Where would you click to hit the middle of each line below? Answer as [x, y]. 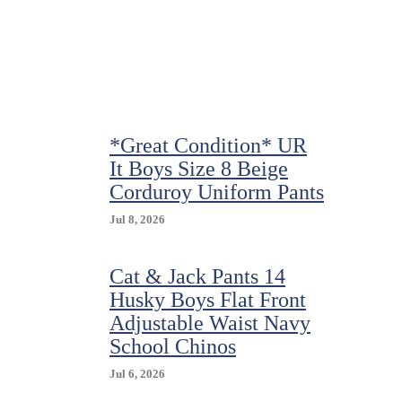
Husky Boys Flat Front [208, 300]
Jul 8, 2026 [137, 219]
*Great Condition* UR [208, 145]
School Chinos [173, 346]
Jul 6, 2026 [137, 374]
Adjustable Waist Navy [210, 323]
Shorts [214, 34]
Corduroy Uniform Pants [217, 192]
